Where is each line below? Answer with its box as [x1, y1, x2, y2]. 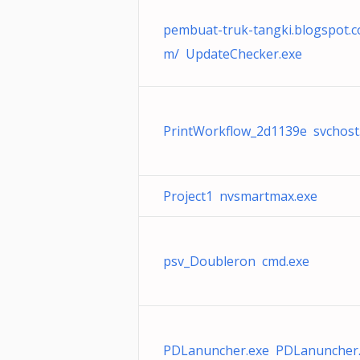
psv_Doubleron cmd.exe [163, 252, 309, 270]
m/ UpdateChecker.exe [163, 45, 302, 63]
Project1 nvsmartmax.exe [163, 187, 317, 205]
